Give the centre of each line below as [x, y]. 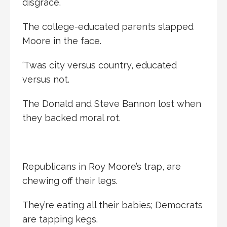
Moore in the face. [62, 41]
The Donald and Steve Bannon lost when [112, 103]
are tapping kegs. [60, 219]
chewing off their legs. [70, 180]
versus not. [46, 79]
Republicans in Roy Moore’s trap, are [102, 166]
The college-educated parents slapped [108, 26]
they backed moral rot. [71, 118]
